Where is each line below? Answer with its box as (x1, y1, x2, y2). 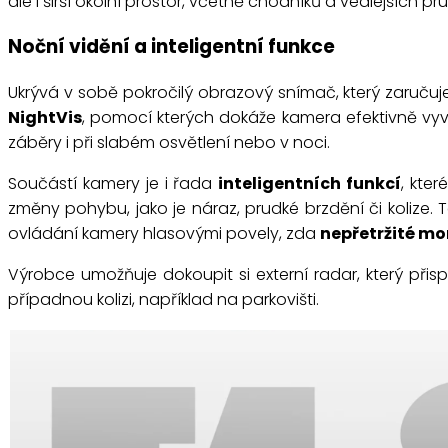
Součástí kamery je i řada (8, 172, 219, 196)
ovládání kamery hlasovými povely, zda (8, 222, 320, 246)
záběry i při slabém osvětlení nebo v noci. (8, 131, 330, 155)
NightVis (8, 106, 82, 130)
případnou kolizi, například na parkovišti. (8, 288, 319, 312)
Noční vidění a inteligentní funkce (8, 33, 335, 61)
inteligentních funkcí (218, 172, 402, 196)
